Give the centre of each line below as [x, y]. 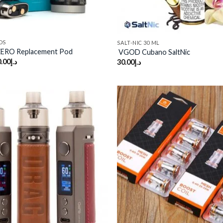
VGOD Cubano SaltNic [154, 52]
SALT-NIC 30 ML [139, 42]
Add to [90, 130]
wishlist [90, 137]
